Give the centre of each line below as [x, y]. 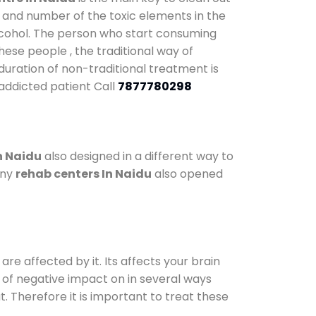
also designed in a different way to [138, 156]
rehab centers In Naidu [84, 174]
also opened [187, 174]
